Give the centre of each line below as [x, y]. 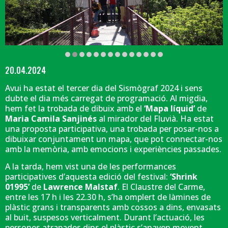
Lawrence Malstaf [80, 187]
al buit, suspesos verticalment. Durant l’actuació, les [105, 218]
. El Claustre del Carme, [161, 187]
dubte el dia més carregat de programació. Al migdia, [106, 98]
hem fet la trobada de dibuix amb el [75, 108]
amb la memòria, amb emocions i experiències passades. [113, 149]
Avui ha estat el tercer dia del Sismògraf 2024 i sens [104, 88]
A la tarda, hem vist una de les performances [91, 167]
